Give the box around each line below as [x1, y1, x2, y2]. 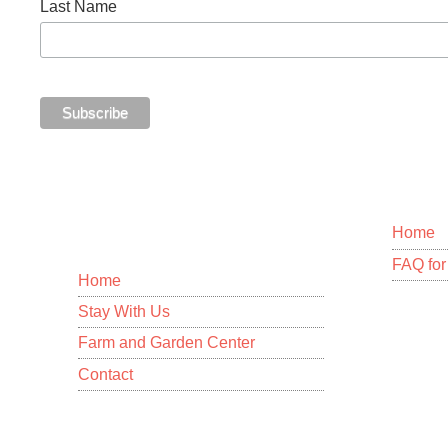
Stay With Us [77, 302, 170, 320]
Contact [77, 365, 133, 383]
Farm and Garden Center [77, 334, 255, 352]
